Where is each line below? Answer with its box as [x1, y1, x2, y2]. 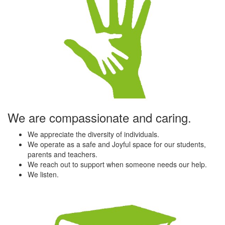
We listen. [28, 169, 59, 179]
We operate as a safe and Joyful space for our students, [28, 139, 206, 149]
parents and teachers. [28, 149, 97, 159]
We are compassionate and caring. [8, 108, 191, 126]
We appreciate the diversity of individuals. [28, 129, 159, 139]
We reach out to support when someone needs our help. [28, 159, 207, 169]
